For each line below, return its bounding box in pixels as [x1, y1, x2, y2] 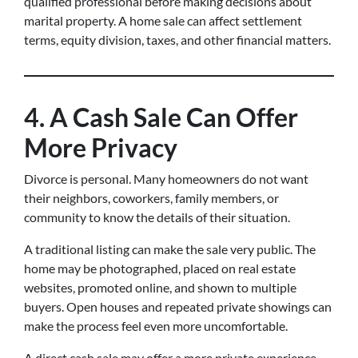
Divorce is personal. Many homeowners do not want [24, 171, 308, 186]
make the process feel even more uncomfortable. [24, 318, 288, 333]
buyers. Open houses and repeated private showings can [24, 299, 332, 314]
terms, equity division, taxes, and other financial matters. [24, 32, 331, 47]
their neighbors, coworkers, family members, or [24, 190, 279, 205]
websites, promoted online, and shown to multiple [24, 280, 296, 295]
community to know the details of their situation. [24, 209, 290, 225]
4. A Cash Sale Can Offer [24, 101, 298, 133]
